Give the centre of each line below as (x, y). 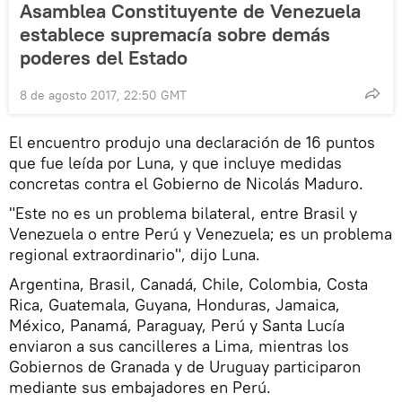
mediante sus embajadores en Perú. (142, 388)
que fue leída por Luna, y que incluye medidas (175, 163)
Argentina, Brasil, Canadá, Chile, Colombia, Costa (188, 284)
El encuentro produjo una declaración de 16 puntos (192, 143)
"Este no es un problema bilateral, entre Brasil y (183, 214)
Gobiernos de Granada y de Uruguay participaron (185, 367)
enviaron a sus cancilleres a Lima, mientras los (179, 346)
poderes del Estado (104, 58)
